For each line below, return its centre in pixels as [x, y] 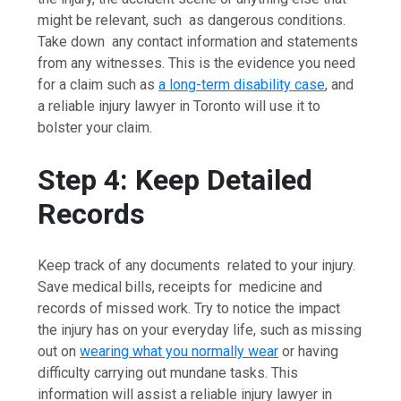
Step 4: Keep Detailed [175, 179]
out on [59, 351]
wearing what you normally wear [179, 351]
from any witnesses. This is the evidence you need [200, 64]
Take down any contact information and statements [198, 42]
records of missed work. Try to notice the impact [189, 308]
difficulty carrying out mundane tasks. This [168, 372]
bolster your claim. [95, 128]
